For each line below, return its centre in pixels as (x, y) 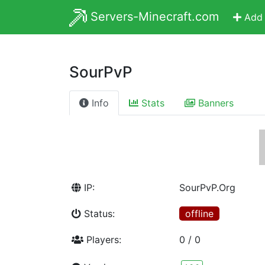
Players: (102, 239)
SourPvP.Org (207, 187)
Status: (98, 213)
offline (199, 213)
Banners (214, 103)
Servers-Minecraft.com (153, 17)
